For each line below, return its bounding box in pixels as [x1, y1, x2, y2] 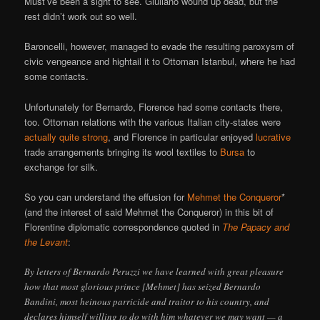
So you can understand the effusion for [24, 189, 188, 204]
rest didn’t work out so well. [24, 9, 138, 24]
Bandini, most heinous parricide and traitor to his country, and [24, 294, 270, 308]
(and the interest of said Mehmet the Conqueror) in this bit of [24, 204, 274, 219]
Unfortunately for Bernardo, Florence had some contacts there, [24, 99, 284, 114]
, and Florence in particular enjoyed [108, 129, 256, 144]
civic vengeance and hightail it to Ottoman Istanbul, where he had [24, 54, 296, 69]
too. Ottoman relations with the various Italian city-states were [24, 114, 281, 129]
